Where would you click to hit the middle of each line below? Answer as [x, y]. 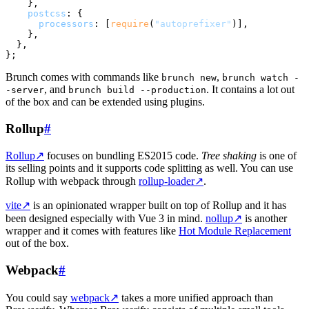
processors [66, 23]
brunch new [189, 77]
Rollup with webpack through [72, 181]
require [130, 23]
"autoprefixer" [193, 23]
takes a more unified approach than [196, 297]
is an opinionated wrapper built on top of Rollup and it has [158, 206]
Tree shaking [229, 156]
